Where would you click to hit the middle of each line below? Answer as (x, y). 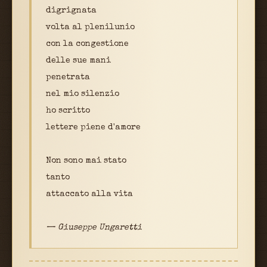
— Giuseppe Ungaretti (94, 228)
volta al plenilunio (90, 28)
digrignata (71, 11)
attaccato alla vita (89, 195)
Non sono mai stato (86, 161)
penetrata (68, 78)
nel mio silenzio (83, 94)
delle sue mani (78, 61)
